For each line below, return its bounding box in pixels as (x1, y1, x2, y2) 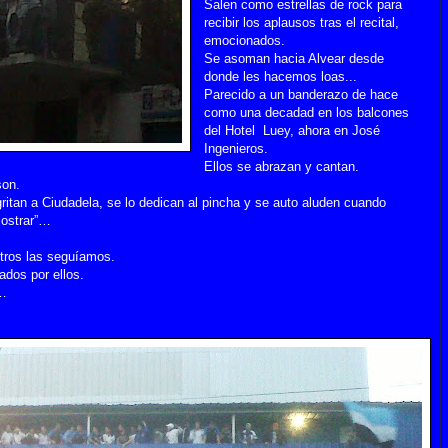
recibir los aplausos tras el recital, (204, 14, 400, 30)
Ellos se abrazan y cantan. (204, 158, 360, 174)
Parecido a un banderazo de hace (204, 86, 399, 102)
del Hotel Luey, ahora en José (204, 122, 381, 138)
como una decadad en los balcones (204, 104, 410, 120)
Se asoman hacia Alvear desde (204, 50, 385, 66)
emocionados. (204, 32, 286, 48)
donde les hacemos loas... (204, 68, 358, 84)
